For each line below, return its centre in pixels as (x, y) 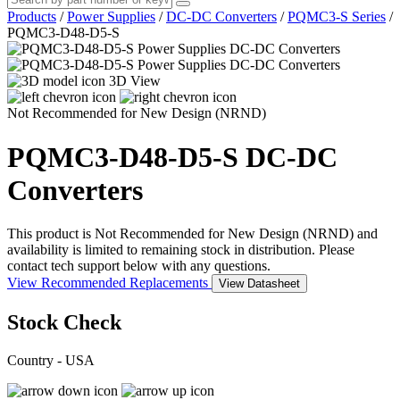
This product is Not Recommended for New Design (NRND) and (192, 234)
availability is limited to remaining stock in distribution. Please (181, 250)
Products (32, 17)
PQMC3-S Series (337, 17)
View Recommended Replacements (109, 283)
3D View (135, 81)
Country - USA (51, 360)
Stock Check (64, 323)
